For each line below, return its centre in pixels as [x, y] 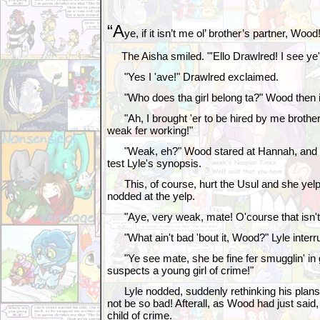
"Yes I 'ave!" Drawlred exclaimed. [193, 77]
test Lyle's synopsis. [154, 163]
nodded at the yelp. [151, 196]
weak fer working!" [150, 130]
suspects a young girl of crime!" [180, 270]
